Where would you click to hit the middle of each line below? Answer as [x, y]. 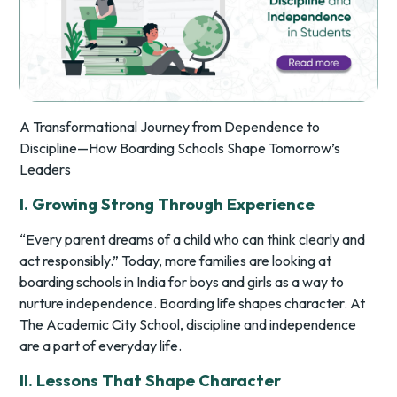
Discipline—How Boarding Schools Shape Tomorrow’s [180, 148]
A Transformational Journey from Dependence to [170, 127]
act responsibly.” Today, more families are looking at [176, 261]
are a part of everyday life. [101, 346]
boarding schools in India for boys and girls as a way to [182, 282]
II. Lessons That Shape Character [151, 381]
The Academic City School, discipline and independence [188, 325]
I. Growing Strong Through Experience [167, 205]
